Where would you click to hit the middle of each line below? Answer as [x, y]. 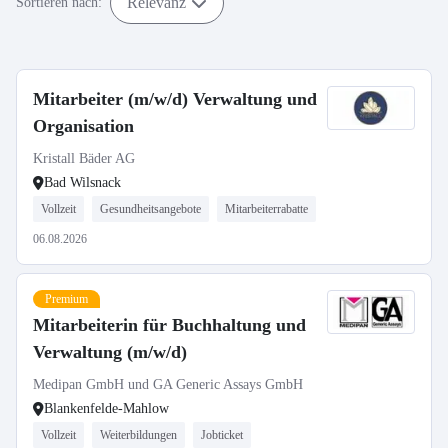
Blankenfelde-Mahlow [106, 408]
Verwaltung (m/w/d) [110, 352]
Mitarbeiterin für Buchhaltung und [169, 325]
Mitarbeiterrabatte [266, 209]
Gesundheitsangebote [150, 209]
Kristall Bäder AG [84, 158]
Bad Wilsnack [82, 182]
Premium [66, 299]
